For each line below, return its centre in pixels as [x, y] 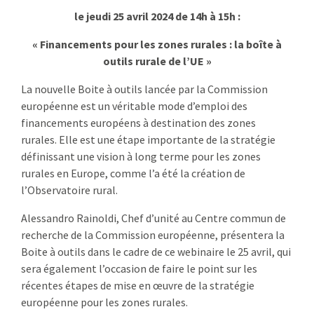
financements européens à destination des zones [138, 123]
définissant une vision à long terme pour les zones [141, 157]
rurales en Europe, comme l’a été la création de [133, 173]
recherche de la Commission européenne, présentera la [153, 235]
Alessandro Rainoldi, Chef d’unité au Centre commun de [153, 218]
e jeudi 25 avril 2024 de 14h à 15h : [159, 16]
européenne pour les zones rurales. [104, 302]
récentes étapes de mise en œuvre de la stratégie [138, 286]
